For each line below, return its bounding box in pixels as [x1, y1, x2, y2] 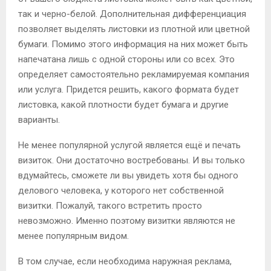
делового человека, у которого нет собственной [18, 184, 224, 196]
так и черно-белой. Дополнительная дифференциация [18, 8, 246, 19]
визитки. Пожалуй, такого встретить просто [18, 200, 202, 211]
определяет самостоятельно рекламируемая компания [18, 68, 249, 80]
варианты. [18, 114, 60, 125]
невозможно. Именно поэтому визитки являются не [18, 215, 235, 226]
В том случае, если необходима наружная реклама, [18, 255, 232, 267]
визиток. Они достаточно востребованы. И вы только [18, 154, 245, 166]
